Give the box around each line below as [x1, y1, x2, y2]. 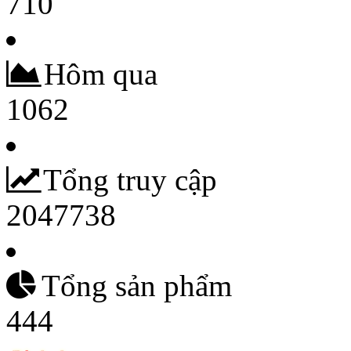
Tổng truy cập [20, 163, 217, 197]
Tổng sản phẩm [19, 269, 232, 302]
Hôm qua [20, 57, 157, 91]
